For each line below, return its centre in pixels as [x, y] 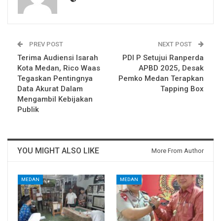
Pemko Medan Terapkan [161, 79]
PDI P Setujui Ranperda [163, 58]
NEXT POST [176, 44]
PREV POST [45, 44]
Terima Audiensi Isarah [58, 58]
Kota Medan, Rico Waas [59, 68]
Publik [28, 110]
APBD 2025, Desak [171, 68]
